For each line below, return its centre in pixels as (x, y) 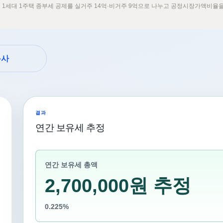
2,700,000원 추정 (118, 186)
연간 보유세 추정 (70, 128)
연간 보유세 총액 (71, 165)
